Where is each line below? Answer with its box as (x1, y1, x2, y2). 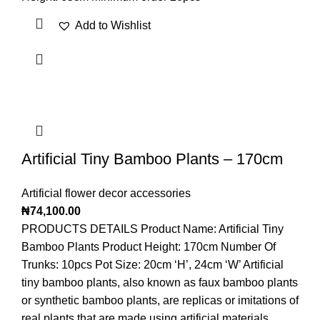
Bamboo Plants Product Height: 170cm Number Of (21, 241, 276, 254)
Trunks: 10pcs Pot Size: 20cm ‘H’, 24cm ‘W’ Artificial (21, 259, 284, 271)
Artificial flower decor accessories (21, 187, 191, 200)
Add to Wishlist (75, 19, 151, 32)
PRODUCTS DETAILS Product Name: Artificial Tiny (21, 223, 284, 236)
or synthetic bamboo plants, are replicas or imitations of (21, 294, 299, 307)
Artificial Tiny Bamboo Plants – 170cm (21, 150, 283, 169)
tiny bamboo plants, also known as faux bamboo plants (21, 276, 298, 289)
